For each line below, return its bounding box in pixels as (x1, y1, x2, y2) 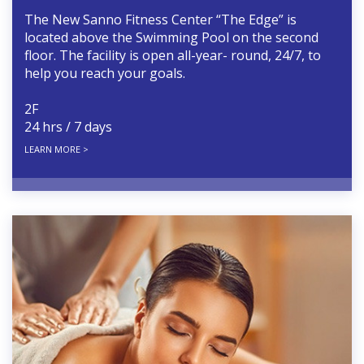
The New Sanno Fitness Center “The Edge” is (24, 11, 297, 29)
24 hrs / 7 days (24, 118, 112, 136)
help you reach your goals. (24, 64, 185, 83)
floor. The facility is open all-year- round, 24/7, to (24, 46, 321, 65)
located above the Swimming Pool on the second (24, 28, 318, 47)
